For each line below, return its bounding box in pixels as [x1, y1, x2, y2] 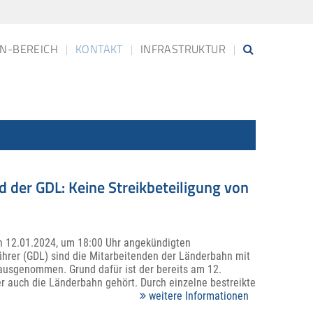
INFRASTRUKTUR [140, 41, 226, 57]
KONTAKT [75, 41, 123, 57]
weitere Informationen [146, 289, 249, 303]
